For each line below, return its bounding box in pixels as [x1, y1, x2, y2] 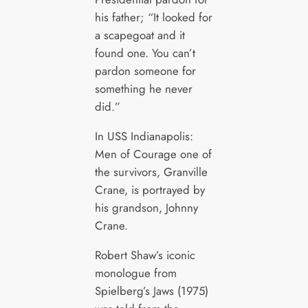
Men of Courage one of [94, 145, 212, 162]
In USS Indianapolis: [94, 127, 193, 144]
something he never [94, 80, 192, 97]
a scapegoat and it [94, 26, 185, 43]
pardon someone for [94, 62, 196, 79]
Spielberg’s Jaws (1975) [94, 282, 208, 299]
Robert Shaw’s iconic [94, 246, 195, 263]
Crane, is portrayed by [94, 181, 205, 198]
